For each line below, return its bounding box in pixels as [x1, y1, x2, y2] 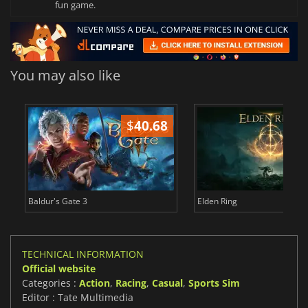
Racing [115, 276, 146, 290]
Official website [22, 262, 96, 276]
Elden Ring [197, 195, 237, 208]
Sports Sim [188, 276, 240, 290]
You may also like [10, 66, 120, 85]
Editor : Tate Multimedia [22, 291, 133, 305]
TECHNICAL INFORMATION [22, 247, 144, 261]
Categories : [22, 276, 79, 290]
